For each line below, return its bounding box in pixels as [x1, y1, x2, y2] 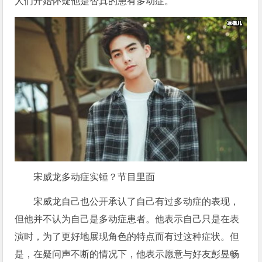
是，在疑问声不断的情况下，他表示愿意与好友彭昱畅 [15, 249, 240, 260]
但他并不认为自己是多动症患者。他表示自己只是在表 [15, 214, 240, 225]
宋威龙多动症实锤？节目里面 [33, 172, 156, 182]
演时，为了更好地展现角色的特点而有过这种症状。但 [15, 232, 240, 242]
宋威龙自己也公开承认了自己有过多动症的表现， [33, 196, 240, 207]
